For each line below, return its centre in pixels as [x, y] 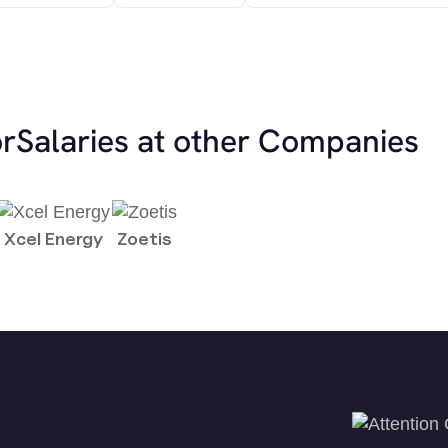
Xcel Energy [53, 238]
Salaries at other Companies [217, 141]
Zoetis [144, 238]
